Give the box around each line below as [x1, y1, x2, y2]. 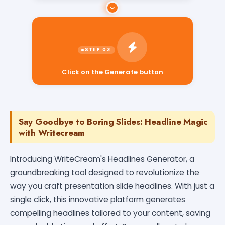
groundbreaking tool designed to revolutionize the [10, 167, 199, 178]
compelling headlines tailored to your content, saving [10, 207, 210, 218]
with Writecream [19, 126, 85, 139]
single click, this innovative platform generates [10, 194, 185, 205]
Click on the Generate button [62, 61, 163, 71]
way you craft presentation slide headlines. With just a [10, 180, 214, 191]
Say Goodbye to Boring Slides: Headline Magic [19, 115, 208, 128]
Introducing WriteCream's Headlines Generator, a [10, 153, 194, 164]
